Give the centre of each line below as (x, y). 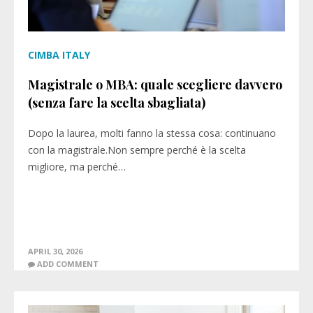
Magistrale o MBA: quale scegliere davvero (155, 85)
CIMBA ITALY (59, 55)
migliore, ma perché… (77, 167)
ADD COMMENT (68, 264)
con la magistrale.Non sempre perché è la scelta (137, 150)
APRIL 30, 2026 (55, 251)
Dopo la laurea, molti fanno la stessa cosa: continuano (152, 133)
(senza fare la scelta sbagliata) (117, 103)
